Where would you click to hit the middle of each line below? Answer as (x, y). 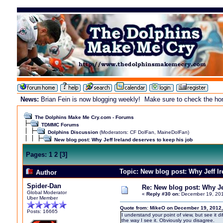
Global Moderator (47, 192)
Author (45, 172)
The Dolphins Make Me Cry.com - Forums (84, 117)
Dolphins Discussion (73, 132)
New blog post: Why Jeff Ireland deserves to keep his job (123, 140)
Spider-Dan (44, 186)
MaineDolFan (172, 132)
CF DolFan (142, 132)
